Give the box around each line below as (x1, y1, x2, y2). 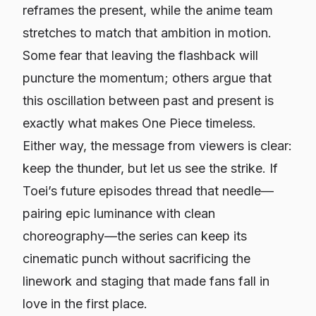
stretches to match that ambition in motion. (23, 25, 272, 40)
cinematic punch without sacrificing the (23, 251, 250, 266)
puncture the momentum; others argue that (23, 71, 272, 85)
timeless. (202, 116, 256, 130)
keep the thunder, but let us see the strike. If (23, 161, 278, 176)
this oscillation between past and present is (23, 93, 274, 108)
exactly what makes (23, 116, 142, 130)
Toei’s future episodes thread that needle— (23, 183, 274, 198)
